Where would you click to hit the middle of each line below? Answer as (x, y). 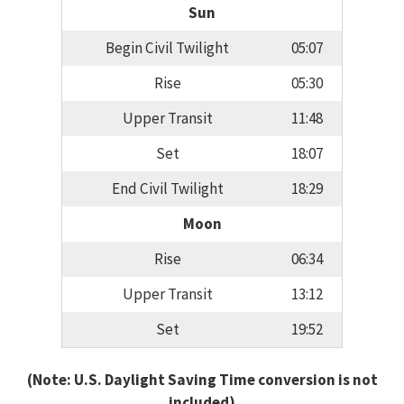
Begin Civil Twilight (167, 48)
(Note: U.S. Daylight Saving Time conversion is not (202, 379)
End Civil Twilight (167, 189)
